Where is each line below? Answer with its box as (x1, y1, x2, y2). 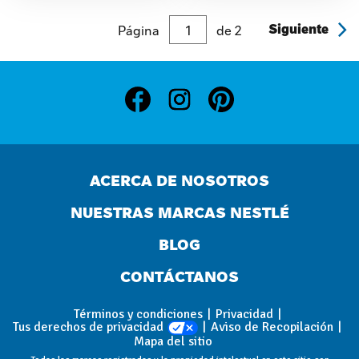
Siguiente (268, 20, 329, 38)
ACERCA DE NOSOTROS (90, 171, 269, 190)
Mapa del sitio (134, 333, 212, 349)
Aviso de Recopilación (211, 319, 333, 335)
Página (118, 20, 159, 38)
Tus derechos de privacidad (13, 319, 163, 335)
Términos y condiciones (73, 306, 203, 322)
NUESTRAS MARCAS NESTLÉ (70, 204, 289, 222)
